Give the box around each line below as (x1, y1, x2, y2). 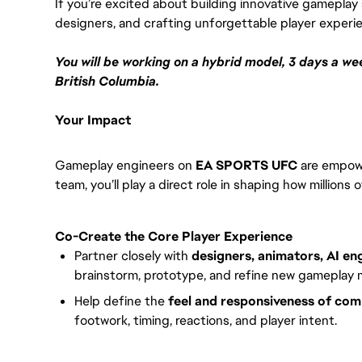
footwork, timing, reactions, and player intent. (74, 312, 337, 329)
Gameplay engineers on (55, 157, 196, 174)
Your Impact (55, 112, 131, 128)
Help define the (74, 293, 168, 309)
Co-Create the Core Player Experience (55, 228, 293, 245)
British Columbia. (55, 73, 159, 90)
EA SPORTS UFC (196, 157, 297, 174)
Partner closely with (74, 247, 192, 264)
